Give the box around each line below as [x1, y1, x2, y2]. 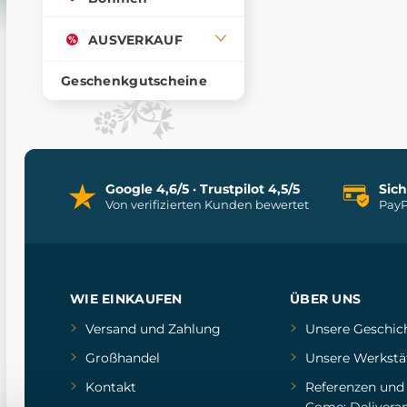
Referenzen [304, 379, 376, 395]
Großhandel [85, 350, 160, 366]
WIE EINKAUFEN [70, 291, 183, 307]
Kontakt [85, 379, 136, 395]
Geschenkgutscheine [61, 73, 208, 89]
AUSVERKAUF [88, 31, 183, 48]
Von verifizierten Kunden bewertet [105, 197, 310, 212]
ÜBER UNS [289, 291, 362, 307]
